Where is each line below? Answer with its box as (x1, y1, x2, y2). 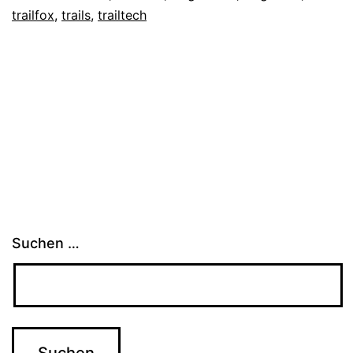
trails (61, 7, 91, 24)
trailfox (12, 7, 54, 24)
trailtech (98, 7, 147, 24)
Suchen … (12, 235, 80, 252)
